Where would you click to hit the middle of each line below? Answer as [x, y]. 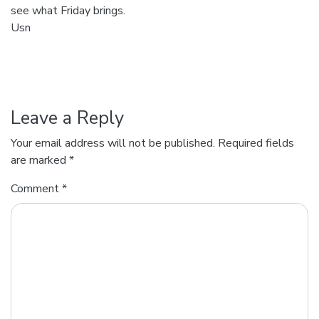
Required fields [256, 143]
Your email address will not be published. [113, 143]
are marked [40, 160]
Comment [36, 188]
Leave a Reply [67, 117]
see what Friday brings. [68, 10]
